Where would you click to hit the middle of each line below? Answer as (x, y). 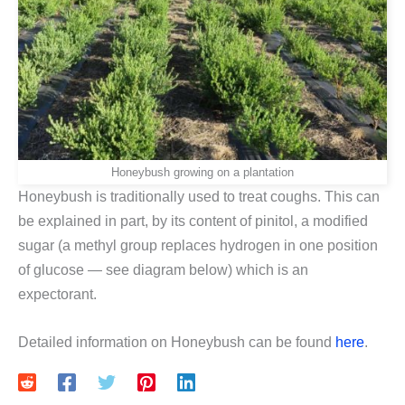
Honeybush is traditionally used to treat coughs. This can (199, 197)
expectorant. (57, 295)
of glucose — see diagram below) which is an (163, 270)
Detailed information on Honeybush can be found (177, 342)
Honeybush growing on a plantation (202, 173)
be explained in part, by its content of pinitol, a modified (193, 221)
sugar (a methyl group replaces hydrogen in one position (198, 246)
